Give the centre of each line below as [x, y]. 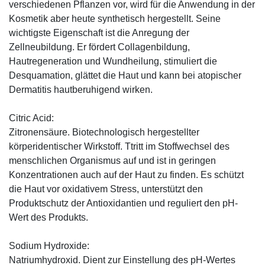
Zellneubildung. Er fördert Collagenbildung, [99, 47]
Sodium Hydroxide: [49, 245]
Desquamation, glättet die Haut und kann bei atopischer [125, 75]
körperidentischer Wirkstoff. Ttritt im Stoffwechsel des [119, 146]
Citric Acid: [31, 118]
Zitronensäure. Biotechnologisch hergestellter [104, 132]
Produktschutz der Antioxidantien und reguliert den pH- [123, 203]
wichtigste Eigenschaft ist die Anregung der [99, 33]
